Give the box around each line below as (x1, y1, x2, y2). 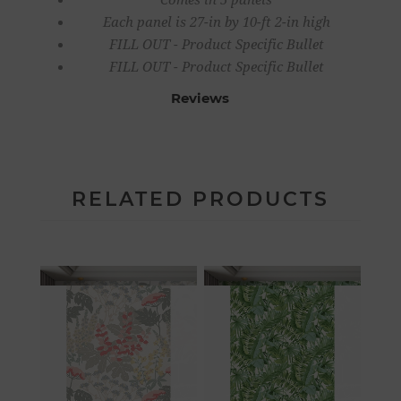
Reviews (171, 89, 230, 107)
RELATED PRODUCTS (71, 186, 329, 211)
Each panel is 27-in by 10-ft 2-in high (102, 13, 330, 30)
